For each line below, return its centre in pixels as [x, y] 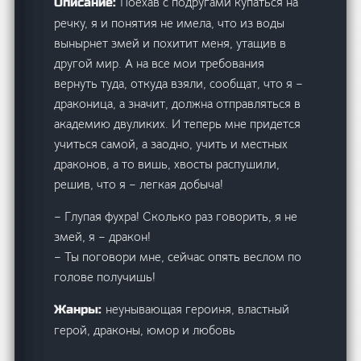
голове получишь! [105, 276]
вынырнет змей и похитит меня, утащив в [170, 43]
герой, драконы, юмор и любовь [145, 330]
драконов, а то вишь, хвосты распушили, [167, 164]
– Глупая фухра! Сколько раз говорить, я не [176, 216]
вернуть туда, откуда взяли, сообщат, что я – [179, 83]
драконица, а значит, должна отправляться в [178, 103]
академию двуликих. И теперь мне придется [178, 123]
